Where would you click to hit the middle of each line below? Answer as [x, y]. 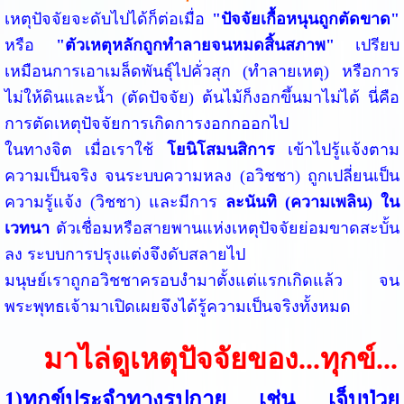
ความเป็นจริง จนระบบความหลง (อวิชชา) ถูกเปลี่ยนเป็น [202, 175]
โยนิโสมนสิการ [220, 149]
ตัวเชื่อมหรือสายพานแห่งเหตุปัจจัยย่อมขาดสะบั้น [225, 228]
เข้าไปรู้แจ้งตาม [337, 149]
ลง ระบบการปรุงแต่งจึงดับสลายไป [124, 254]
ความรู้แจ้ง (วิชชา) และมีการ [115, 202]
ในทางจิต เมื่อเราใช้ [85, 149]
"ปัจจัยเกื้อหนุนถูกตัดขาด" [306, 18]
